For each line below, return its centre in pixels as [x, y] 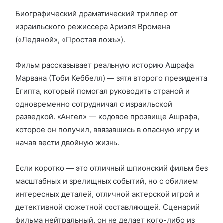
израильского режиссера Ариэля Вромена [93, 26]
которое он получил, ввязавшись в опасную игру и [107, 129]
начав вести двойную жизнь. [67, 142]
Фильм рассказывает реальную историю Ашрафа [105, 65]
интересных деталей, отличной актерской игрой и [108, 194]
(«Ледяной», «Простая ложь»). [70, 39]
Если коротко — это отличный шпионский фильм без [111, 168]
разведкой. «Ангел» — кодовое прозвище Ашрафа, [107, 116]
